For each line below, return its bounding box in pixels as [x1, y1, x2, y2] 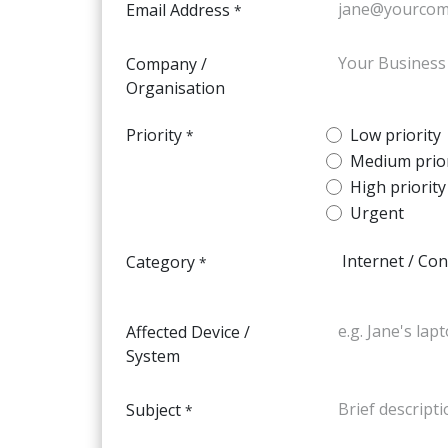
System [126, 345, 180, 367]
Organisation [126, 77, 225, 99]
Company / [126, 53, 207, 75]
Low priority [350, 124, 441, 146]
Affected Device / [126, 321, 250, 343]
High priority [350, 176, 446, 198]
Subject [126, 399, 181, 421]
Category [126, 251, 195, 273]
